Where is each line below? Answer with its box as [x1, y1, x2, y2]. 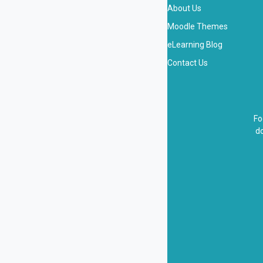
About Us [167, 4, 201, 14]
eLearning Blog [167, 40, 222, 50]
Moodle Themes [167, 22, 228, 32]
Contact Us [167, 58, 208, 68]
